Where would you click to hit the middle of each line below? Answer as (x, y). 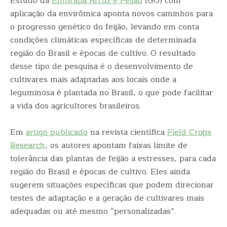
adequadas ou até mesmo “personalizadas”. (94, 211)
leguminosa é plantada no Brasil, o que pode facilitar (111, 93)
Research (28, 145)
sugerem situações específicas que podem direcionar (112, 185)
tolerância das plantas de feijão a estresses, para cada (113, 159)
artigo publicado (57, 132)
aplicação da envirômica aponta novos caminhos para (111, 14)
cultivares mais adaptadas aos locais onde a (93, 80)
